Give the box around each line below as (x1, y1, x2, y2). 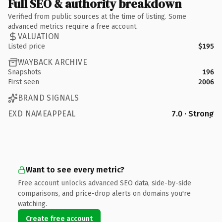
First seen (8, 77, 39, 86)
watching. (18, 199, 47, 208)
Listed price (8, 42, 45, 51)
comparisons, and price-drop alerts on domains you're (18, 189, 191, 198)
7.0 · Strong (171, 109, 214, 118)
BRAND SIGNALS (18, 93, 79, 103)
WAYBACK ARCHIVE (18, 57, 87, 67)
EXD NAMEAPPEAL (8, 109, 76, 118)
